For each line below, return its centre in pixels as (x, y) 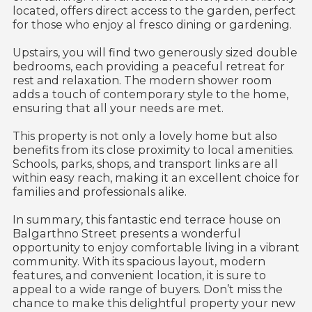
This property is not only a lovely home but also (145, 136)
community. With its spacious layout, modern (139, 262)
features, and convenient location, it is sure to (139, 275)
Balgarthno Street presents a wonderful (126, 234)
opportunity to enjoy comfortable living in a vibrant (156, 248)
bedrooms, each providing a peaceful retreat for (148, 67)
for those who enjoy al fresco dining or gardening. (152, 25)
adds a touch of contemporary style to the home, (150, 94)
